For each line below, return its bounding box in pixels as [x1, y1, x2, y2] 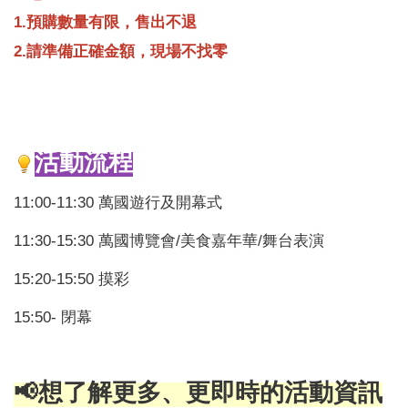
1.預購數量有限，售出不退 [14, 12, 197, 31]
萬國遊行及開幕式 [98, 192, 222, 211]
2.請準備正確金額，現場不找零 [14, 41, 228, 60]
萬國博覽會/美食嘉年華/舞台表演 [98, 230, 324, 250]
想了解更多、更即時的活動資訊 [38, 378, 382, 406]
